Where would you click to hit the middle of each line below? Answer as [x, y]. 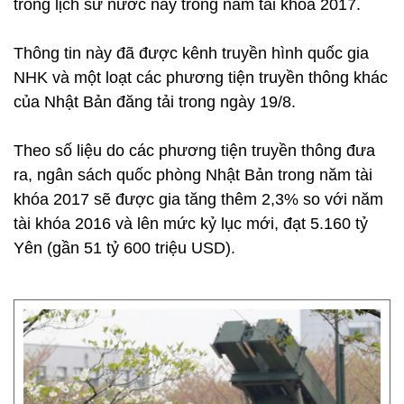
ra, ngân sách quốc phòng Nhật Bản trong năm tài [193, 175]
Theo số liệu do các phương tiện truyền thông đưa [194, 151]
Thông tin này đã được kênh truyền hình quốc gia [191, 53]
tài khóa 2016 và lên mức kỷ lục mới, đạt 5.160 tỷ [191, 224]
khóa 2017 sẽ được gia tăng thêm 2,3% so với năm [198, 199]
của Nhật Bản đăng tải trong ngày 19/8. [155, 102]
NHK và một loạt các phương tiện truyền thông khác [201, 78]
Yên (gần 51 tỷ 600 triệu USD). [124, 248]
